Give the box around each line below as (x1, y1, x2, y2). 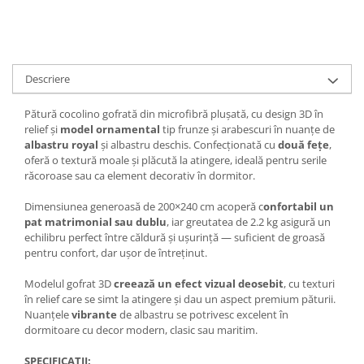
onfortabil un (263, 199, 334, 214)
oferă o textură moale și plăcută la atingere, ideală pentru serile (24, 153, 327, 168)
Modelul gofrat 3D (24, 276, 114, 292)
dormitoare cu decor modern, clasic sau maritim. (24, 323, 258, 338)
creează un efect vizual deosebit (114, 276, 284, 292)
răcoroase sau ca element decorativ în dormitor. (24, 168, 255, 184)
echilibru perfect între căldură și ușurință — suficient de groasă (24, 230, 325, 245)
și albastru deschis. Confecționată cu (98, 137, 278, 153)
